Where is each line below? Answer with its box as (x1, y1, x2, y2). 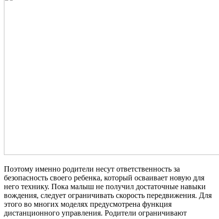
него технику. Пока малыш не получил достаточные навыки (4, 182, 206, 191)
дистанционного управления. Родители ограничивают (4, 209, 187, 218)
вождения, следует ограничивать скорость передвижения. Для (4, 191, 212, 200)
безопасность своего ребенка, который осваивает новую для (4, 174, 204, 182)
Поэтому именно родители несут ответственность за (4, 165, 180, 174)
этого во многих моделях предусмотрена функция (4, 200, 172, 209)
